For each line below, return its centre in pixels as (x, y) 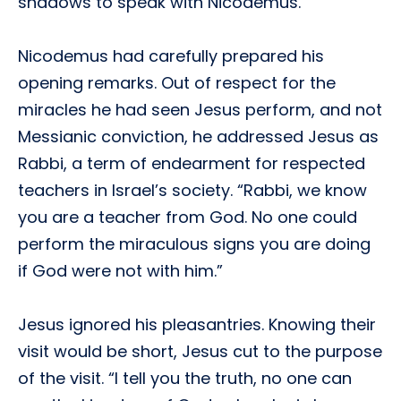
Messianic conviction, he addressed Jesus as (198, 137)
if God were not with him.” (120, 271)
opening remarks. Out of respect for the (177, 83)
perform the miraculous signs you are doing (194, 244)
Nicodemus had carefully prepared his (171, 56)
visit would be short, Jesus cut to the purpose (200, 351)
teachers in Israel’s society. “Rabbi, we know (192, 190)
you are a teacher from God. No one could (188, 217)
